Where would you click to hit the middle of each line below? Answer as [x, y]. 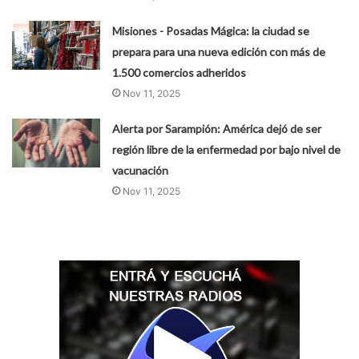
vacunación [141, 170]
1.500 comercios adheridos [179, 72]
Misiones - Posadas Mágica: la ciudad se [211, 30]
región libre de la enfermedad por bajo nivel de [227, 149]
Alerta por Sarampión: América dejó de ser [217, 128]
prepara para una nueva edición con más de [219, 51]
